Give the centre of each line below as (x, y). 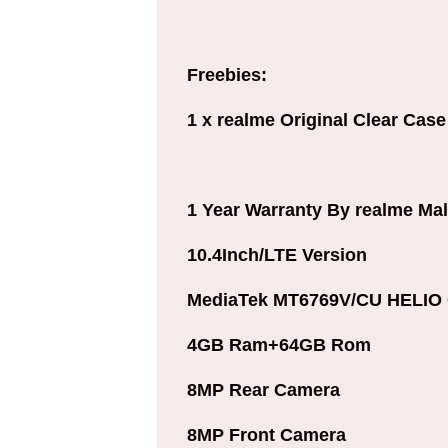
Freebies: (227, 74)
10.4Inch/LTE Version (277, 254)
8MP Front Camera (266, 434)
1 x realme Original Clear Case (316, 119)
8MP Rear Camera (263, 389)
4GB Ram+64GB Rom (279, 344)
